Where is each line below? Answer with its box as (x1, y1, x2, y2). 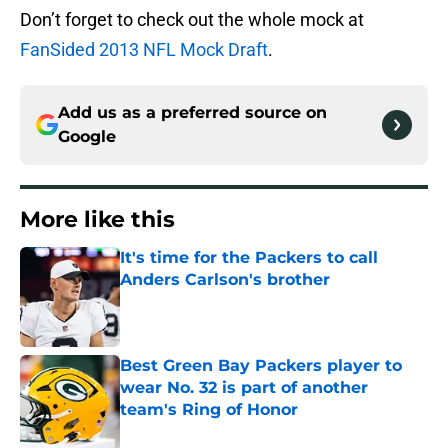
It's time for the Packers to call (120, 248, 378, 268)
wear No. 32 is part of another (120, 378, 368, 398)
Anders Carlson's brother (120, 270, 330, 290)
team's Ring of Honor (120, 400, 298, 420)
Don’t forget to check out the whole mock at (20, 9, 364, 31)
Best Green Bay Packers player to (120, 356, 402, 376)
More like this (20, 206, 175, 234)
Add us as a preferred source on (58, 103, 327, 123)
